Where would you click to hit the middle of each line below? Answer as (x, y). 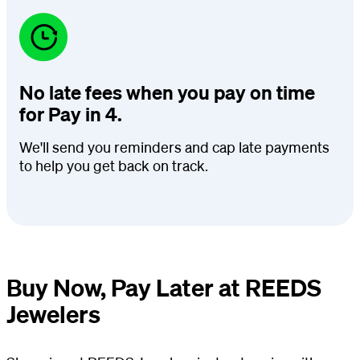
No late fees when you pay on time (167, 92)
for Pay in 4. (71, 114)
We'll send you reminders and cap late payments (174, 147)
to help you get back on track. (114, 165)
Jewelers (53, 313)
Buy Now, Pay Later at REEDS (164, 287)
